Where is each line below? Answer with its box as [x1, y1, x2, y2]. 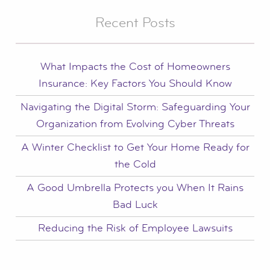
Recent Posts [95, 14, 175, 31]
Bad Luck [112, 198, 158, 212]
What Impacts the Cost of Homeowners [40, 60, 230, 74]
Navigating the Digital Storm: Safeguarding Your [20, 101, 250, 114]
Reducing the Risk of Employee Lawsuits [37, 222, 233, 235]
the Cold [114, 158, 156, 171]
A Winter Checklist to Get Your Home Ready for [20, 141, 250, 154]
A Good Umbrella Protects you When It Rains [27, 181, 243, 195]
